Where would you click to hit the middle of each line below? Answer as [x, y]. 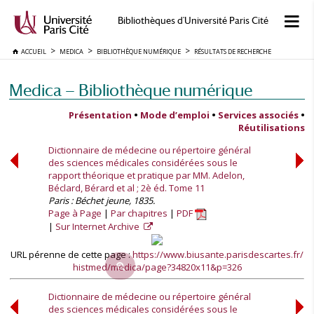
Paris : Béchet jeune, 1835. [102, 200]
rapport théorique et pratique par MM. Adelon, [146, 175]
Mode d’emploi [175, 115]
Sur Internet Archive [98, 227]
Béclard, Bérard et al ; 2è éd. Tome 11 [127, 188]
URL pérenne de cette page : [71, 254]
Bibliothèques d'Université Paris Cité [193, 21]
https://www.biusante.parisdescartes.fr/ [218, 254]
